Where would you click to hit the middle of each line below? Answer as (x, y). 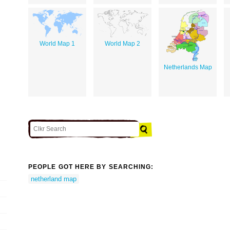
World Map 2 (122, 43)
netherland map (54, 179)
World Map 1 (57, 43)
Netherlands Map (188, 67)
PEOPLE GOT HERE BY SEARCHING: (91, 167)
